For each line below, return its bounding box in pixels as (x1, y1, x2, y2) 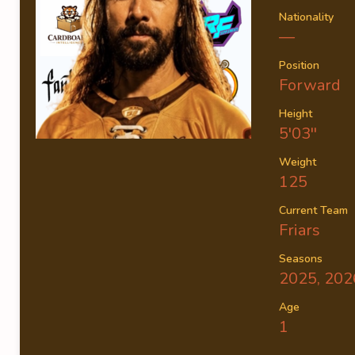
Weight (279, 155, 316, 170)
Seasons (279, 251, 323, 266)
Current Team (279, 203, 348, 218)
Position (279, 58, 319, 73)
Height (279, 106, 312, 121)
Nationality (279, 10, 334, 25)
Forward (279, 74, 341, 96)
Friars (279, 219, 320, 241)
